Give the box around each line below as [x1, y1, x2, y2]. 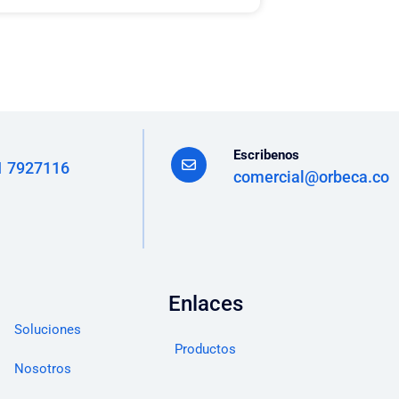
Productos [175, 340, 237, 357]
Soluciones [13, 321, 81, 338]
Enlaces [167, 290, 243, 316]
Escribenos [233, 146, 300, 163]
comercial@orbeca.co [233, 167, 390, 186]
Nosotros [13, 360, 71, 377]
